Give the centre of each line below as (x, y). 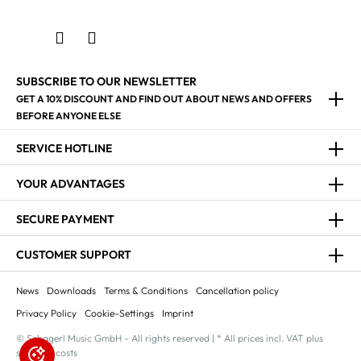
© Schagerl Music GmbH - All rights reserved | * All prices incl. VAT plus (170, 338)
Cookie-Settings (119, 313)
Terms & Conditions (146, 290)
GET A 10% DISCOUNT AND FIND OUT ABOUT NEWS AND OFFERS (164, 99)
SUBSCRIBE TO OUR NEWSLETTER (106, 81)
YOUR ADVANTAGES (71, 183)
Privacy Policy (46, 313)
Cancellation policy (237, 290)
